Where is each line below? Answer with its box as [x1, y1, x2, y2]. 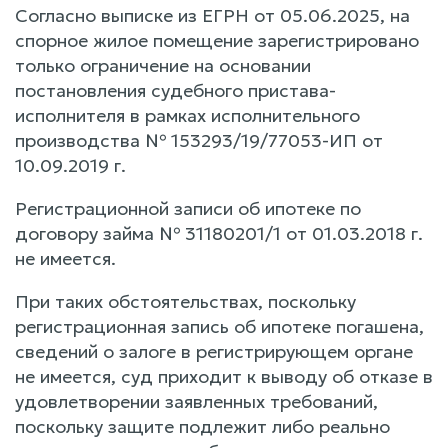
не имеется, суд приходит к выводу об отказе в [15, 364, 433, 388]
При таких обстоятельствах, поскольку [15, 289, 356, 313]
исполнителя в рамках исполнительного [15, 103, 360, 127]
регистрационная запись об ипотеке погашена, [15, 314, 424, 338]
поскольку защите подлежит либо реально [15, 414, 390, 438]
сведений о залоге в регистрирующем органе [15, 339, 413, 363]
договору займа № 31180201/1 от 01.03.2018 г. [15, 221, 423, 245]
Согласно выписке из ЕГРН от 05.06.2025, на [15, 3, 410, 27]
